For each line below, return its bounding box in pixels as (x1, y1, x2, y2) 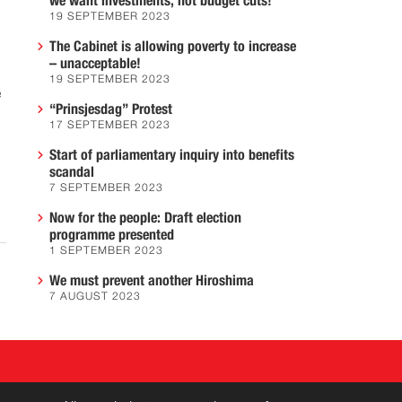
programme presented (49, 228, 174, 242)
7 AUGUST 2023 (49, 292, 141, 302)
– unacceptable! (49, 57, 141, 71)
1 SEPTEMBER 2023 (49, 246, 163, 257)
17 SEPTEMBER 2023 (49, 120, 170, 131)
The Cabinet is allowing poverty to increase (49, 39, 296, 54)
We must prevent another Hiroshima (49, 274, 254, 288)
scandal (49, 165, 94, 179)
